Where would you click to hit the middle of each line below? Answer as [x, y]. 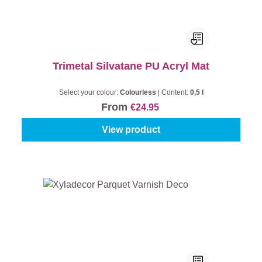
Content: [175, 92]
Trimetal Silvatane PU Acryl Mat [131, 66]
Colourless [139, 92]
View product [131, 130]
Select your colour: [89, 92]
